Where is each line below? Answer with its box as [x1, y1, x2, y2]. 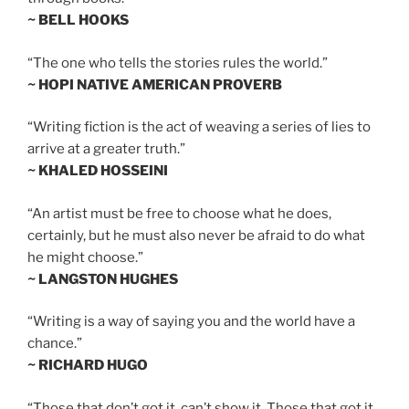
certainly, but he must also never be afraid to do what [27, 226, 365, 244]
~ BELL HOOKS [27, 12, 129, 29]
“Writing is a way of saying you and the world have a [27, 313, 355, 330]
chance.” [27, 335, 82, 352]
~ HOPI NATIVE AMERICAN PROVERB [27, 76, 282, 93]
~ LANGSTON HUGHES [27, 270, 178, 288]
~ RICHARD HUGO [27, 357, 148, 374]
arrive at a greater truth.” [27, 141, 185, 158]
